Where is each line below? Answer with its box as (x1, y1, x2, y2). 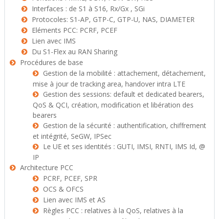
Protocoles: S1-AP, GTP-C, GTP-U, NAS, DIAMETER (31, 15, 195, 24)
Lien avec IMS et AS (43, 195, 106, 204)
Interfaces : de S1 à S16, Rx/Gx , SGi (31, 4, 145, 13)
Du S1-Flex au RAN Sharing (31, 47, 117, 56)
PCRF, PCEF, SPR (43, 174, 98, 183)
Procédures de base (20, 58, 83, 67)
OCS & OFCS (43, 184, 84, 194)
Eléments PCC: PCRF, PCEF (31, 25, 117, 35)
